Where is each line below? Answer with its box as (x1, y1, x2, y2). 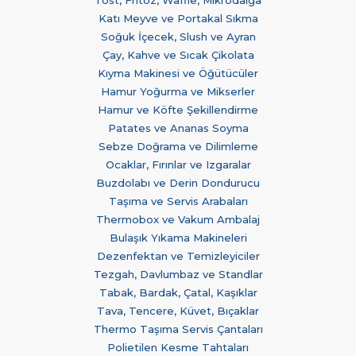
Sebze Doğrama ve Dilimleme (98, 139, 258, 153)
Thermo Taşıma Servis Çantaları (93, 322, 263, 335)
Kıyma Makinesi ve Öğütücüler (98, 66, 258, 79)
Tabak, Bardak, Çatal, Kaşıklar (99, 285, 257, 299)
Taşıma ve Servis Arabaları (108, 194, 248, 207)
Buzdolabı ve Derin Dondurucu (96, 176, 260, 189)
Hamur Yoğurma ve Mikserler (101, 84, 255, 98)
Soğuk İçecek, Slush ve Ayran (100, 29, 256, 43)
